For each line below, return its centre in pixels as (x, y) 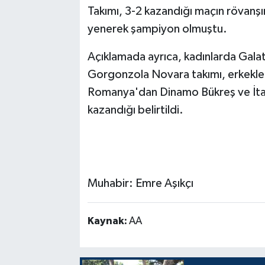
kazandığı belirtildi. (135, 110)
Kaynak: (108, 222)
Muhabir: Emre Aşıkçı (140, 184)
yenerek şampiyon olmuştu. (157, 29)
